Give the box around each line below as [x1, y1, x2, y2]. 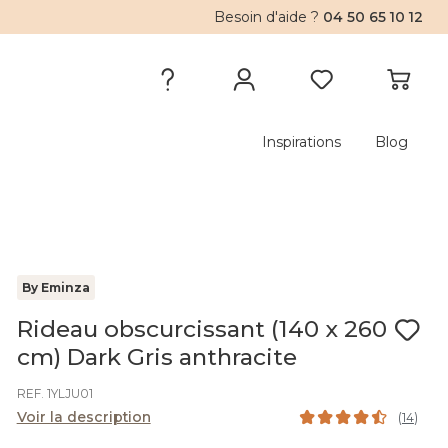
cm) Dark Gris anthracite [16, 343, 297, 371]
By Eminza [21, 280, 90, 295]
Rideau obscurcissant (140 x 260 [16, 315, 387, 343]
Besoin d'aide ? [214, 8, 324, 26]
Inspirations [262, 133, 341, 151]
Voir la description [16, 408, 151, 426]
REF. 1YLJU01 [16, 386, 93, 401]
